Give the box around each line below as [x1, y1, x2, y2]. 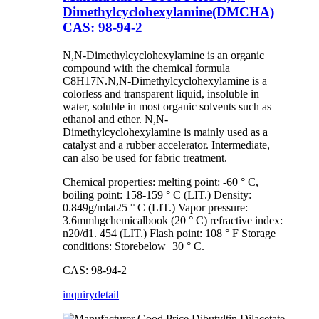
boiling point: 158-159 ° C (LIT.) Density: [63, 188, 251, 201]
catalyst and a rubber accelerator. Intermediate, [63, 138, 270, 151]
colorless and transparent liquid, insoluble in [63, 87, 259, 100]
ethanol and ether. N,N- [63, 113, 168, 125]
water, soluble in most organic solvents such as [63, 100, 271, 113]
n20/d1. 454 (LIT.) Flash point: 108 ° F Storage [63, 226, 276, 239]
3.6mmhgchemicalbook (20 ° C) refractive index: [63, 214, 283, 226]
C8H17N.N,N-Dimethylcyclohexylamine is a [63, 74, 267, 87]
